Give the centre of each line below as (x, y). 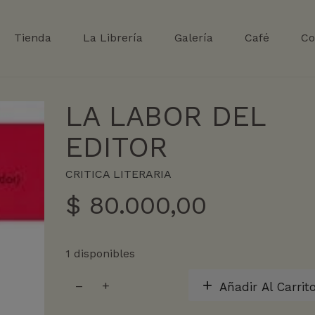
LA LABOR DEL (165, 116)
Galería (194, 38)
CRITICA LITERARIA (118, 174)
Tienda (33, 38)
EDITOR (116, 147)
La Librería (113, 38)
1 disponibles (100, 253)
